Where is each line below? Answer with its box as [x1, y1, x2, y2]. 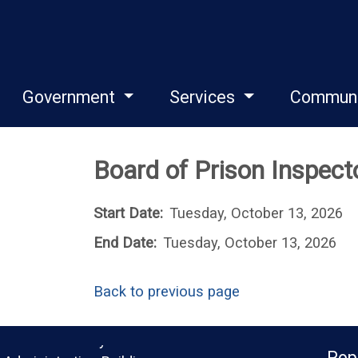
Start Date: [93, 205, 163, 221]
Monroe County [4, 332, 106, 348]
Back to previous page [93, 283, 240, 300]
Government [22, 87, 119, 107]
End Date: [93, 234, 157, 251]
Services [169, 87, 240, 107]
